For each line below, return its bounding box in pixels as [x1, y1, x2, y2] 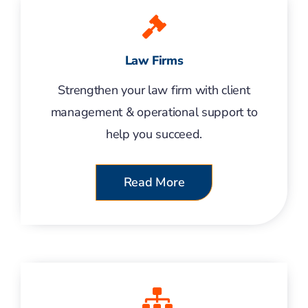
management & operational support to [50, 104, 258, 120]
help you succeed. [105, 126, 203, 142]
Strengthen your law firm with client [58, 82, 250, 98]
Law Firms [124, 52, 184, 69]
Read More [123, 174, 185, 190]
